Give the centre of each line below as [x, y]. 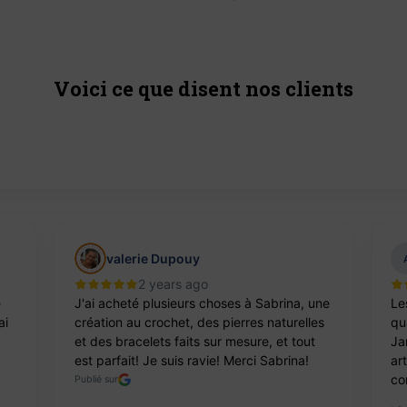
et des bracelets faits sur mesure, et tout [194, 342]
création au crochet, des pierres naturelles [199, 323]
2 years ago [173, 284]
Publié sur [96, 380]
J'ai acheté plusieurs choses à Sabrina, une [202, 303]
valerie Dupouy [153, 259]
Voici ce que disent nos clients [203, 89]
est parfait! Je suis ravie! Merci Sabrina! [191, 361]
